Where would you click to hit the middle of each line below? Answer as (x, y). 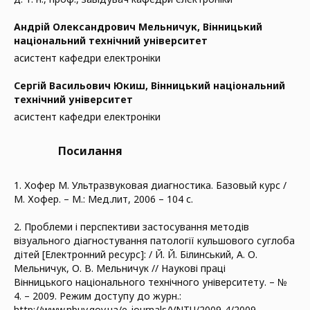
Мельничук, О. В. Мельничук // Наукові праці (120, 268)
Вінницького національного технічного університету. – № (151, 282)
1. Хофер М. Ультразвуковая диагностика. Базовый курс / (150, 185)
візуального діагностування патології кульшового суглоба (154, 240)
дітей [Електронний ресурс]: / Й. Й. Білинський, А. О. (136, 254)
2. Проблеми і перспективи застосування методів (131, 227)
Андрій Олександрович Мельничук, (108, 27)
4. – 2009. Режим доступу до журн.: (98, 296)
